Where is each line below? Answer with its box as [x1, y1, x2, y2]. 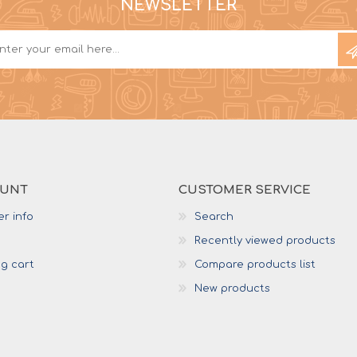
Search [194, 210, 233, 222]
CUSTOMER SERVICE [178, 182, 311, 197]
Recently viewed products [194, 234, 335, 246]
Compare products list [194, 258, 316, 270]
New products [194, 282, 270, 294]
